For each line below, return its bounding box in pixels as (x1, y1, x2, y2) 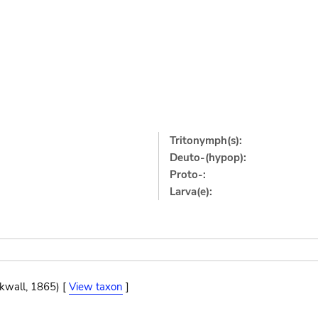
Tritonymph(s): (170, 133, 243, 148)
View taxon (68, 279, 123, 294)
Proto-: (170, 167, 207, 182)
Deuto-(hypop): (170, 150, 247, 165)
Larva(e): (170, 184, 213, 199)
